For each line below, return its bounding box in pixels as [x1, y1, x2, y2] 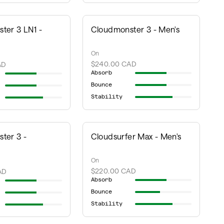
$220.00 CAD [90, 166, 136, 175]
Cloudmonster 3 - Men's [90, 24, 180, 34]
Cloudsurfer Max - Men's [90, 131, 181, 141]
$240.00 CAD [90, 59, 136, 68]
